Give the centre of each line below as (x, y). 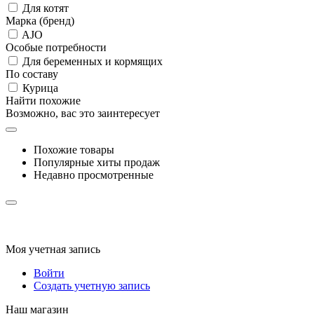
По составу (32, 74)
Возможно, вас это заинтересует (83, 114)
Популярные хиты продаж (97, 163)
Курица (39, 88)
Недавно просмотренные (94, 175)
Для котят (44, 8)
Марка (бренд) (40, 21)
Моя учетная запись (53, 250)
